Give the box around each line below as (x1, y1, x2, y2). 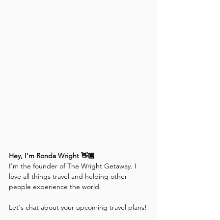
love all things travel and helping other (9, 171, 129, 181)
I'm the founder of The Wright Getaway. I (9, 161, 138, 170)
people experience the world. (9, 182, 103, 191)
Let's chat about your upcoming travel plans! (9, 202, 147, 212)
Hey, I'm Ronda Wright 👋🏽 (9, 151, 95, 160)
